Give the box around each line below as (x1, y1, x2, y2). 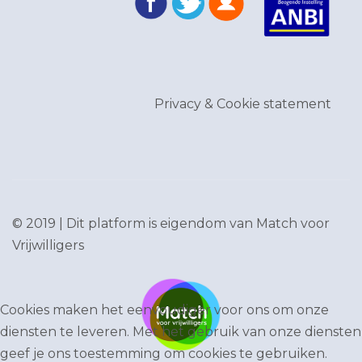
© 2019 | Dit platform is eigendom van (12, 216, 256, 232)
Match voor (256, 216, 330, 232)
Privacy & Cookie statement (154, 96, 331, 112)
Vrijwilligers (12, 238, 84, 254)
